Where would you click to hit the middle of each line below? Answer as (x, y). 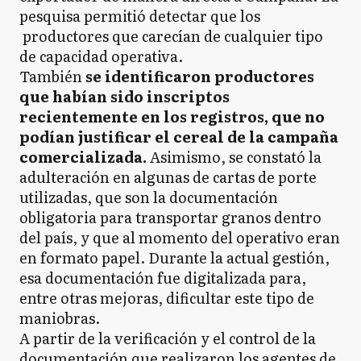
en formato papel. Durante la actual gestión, (174, 257)
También (51, 76)
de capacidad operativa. (101, 56)
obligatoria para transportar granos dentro (170, 217)
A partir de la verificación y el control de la (168, 338)
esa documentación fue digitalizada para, (163, 278)
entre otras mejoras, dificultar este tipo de (167, 298)
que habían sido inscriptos (124, 96)
